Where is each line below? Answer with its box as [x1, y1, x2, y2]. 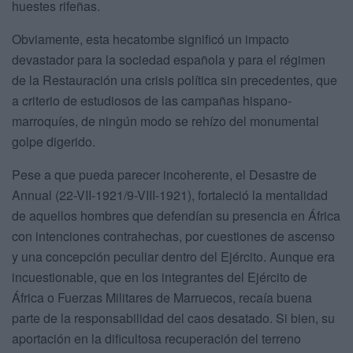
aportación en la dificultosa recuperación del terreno [12, 329, 301, 347]
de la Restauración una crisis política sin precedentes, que [12, 70, 337, 89]
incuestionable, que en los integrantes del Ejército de [12, 267, 307, 286]
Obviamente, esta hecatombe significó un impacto [12, 29, 289, 48]
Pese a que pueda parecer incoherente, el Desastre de [12, 165, 317, 184]
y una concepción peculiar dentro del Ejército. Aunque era [12, 247, 335, 266]
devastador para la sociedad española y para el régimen [12, 50, 325, 69]
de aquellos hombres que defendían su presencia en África [12, 206, 340, 225]
